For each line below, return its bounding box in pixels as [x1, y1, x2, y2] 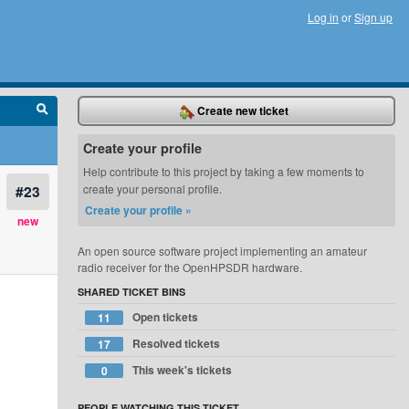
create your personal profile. [83, 181, 223, 196]
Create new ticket [194, 102, 289, 119]
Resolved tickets [132, 335, 221, 351]
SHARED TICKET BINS [78, 285, 186, 299]
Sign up [354, 9, 393, 25]
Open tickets [132, 309, 199, 325]
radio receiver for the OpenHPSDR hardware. [78, 259, 303, 275]
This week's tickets [132, 362, 233, 378]
